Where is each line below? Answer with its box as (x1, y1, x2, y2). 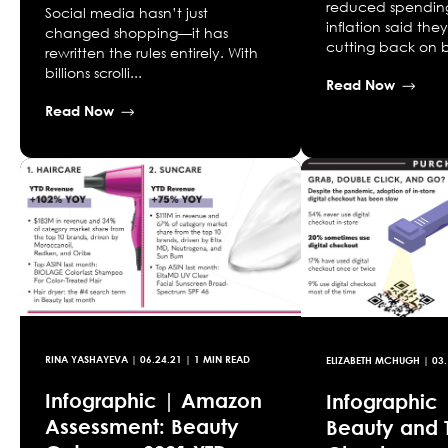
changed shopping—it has (45, 24, 228, 42)
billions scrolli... (45, 64, 142, 82)
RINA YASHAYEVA (45, 353, 128, 366)
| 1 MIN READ (182, 353, 250, 366)
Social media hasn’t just (45, 4, 208, 22)
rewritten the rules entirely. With (45, 44, 258, 62)
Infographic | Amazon (45, 388, 262, 413)
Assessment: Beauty (45, 414, 239, 439)
